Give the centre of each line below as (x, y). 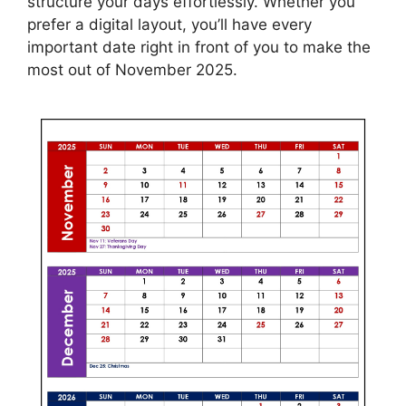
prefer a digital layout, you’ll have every (169, 25)
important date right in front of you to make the (199, 48)
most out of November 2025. (132, 70)
